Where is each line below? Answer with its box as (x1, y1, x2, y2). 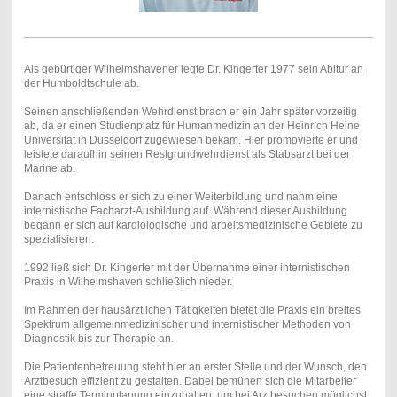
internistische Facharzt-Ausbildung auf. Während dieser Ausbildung (23, 204, 347, 217)
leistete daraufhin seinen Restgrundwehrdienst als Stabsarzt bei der (23, 147, 350, 160)
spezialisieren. (23, 232, 94, 245)
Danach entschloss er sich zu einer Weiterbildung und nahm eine (23, 190, 338, 203)
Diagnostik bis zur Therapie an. (23, 331, 174, 345)
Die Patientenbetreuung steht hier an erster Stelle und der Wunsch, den (23, 360, 367, 373)
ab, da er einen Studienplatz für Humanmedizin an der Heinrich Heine (23, 119, 360, 132)
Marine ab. (23, 161, 75, 175)
